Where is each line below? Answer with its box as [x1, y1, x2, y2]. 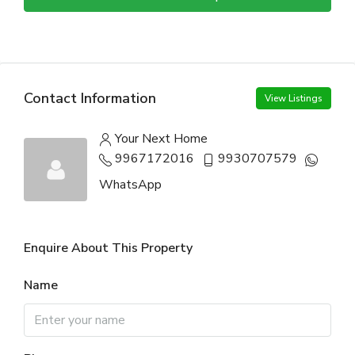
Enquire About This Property [24, 239, 193, 257]
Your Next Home [115, 130, 208, 147]
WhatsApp [99, 176, 162, 193]
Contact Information [24, 88, 156, 108]
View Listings [265, 92, 323, 105]
